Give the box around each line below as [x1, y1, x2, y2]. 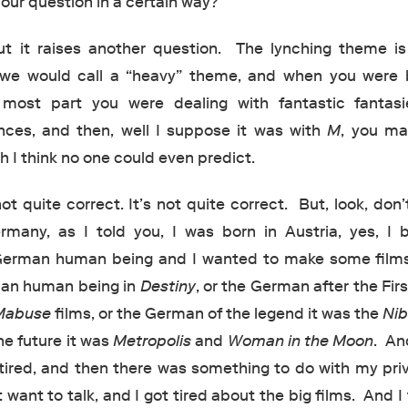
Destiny [139, 277, 196, 297]
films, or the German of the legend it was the [50, 304, 383, 324]
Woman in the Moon [227, 331, 374, 352]
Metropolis [113, 331, 196, 352]
